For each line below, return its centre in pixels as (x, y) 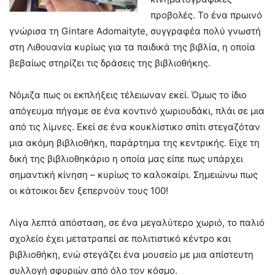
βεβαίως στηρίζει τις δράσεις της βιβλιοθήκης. (110, 63)
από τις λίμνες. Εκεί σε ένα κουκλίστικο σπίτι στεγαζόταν (135, 127)
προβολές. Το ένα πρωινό (206, 15)
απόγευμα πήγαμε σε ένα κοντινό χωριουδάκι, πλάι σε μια (137, 111)
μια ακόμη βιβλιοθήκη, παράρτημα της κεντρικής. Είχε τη (134, 143)
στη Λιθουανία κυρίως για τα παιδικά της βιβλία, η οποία (132, 47)
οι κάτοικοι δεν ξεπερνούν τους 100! (89, 191)
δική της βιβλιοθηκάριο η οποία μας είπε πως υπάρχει (126, 159)
